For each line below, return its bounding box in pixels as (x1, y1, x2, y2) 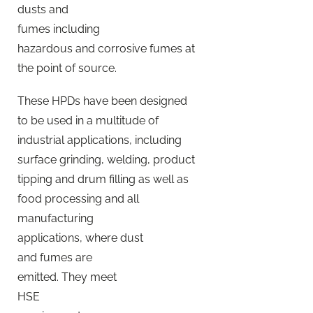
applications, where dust (17, 231, 143, 245)
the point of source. (17, 61, 117, 75)
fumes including (17, 22, 100, 36)
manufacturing (17, 211, 94, 225)
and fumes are (17, 250, 92, 264)
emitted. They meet (17, 270, 117, 284)
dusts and (17, 2, 68, 16)
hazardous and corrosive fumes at (17, 41, 195, 55)
